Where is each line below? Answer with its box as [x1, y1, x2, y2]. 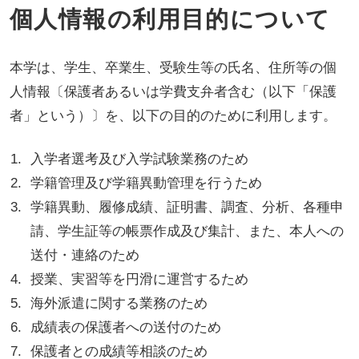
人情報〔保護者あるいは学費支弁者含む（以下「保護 [9, 84, 337, 100]
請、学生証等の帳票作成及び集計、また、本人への [30, 223, 345, 239]
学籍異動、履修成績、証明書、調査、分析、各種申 [30, 199, 345, 215]
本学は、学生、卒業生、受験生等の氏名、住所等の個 [9, 60, 337, 76]
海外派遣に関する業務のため [30, 295, 208, 311]
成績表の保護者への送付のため [30, 319, 222, 335]
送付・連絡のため [30, 247, 140, 263]
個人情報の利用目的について [9, 6, 331, 33]
